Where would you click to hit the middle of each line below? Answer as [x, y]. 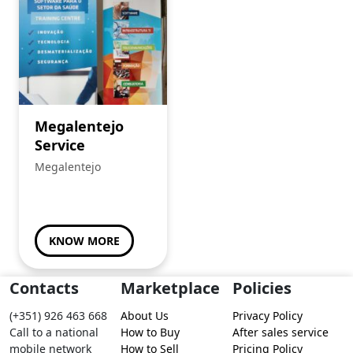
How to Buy [150, 332]
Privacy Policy [267, 316]
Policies [262, 288]
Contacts [44, 288]
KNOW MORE [84, 240]
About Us [145, 316]
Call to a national [54, 332]
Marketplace [171, 288]
